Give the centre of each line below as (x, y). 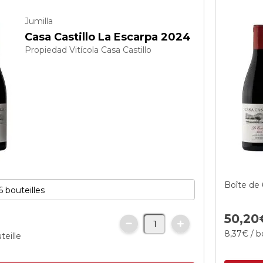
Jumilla (39, 21)
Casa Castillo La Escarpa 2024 (108, 37)
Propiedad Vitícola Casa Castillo (88, 50)
